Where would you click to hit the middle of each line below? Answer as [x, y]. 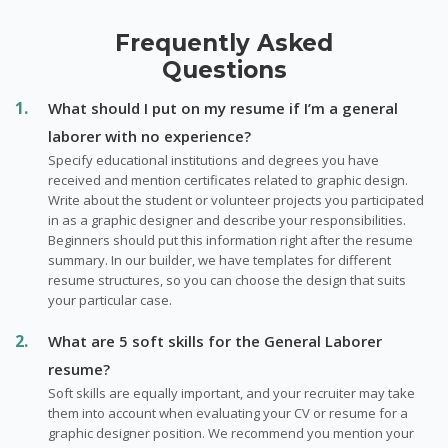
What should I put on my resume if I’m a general [223, 107]
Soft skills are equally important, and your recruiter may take [231, 392]
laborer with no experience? [149, 135]
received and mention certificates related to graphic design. [228, 179]
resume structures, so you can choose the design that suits [227, 279]
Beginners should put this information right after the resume [230, 239]
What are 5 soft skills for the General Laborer [215, 340]
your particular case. [110, 299]
